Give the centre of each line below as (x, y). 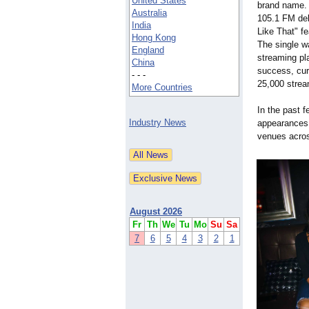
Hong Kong (154, 38)
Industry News (158, 123)
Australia (149, 13)
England (148, 50)
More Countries (162, 88)
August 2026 (156, 212)
